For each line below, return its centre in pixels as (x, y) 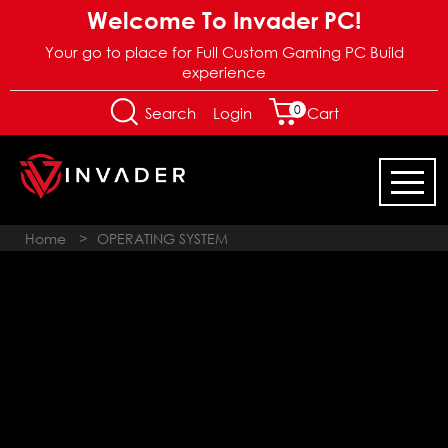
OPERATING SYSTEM (162, 238)
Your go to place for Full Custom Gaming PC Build (224, 52)
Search (168, 113)
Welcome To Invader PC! (224, 19)
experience (224, 72)
